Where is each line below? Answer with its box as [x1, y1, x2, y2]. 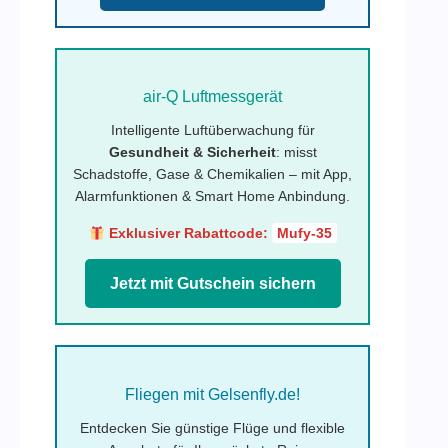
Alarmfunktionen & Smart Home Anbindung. [75, 188, 351, 205]
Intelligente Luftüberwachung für [110, 122, 315, 139]
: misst [275, 144, 317, 161]
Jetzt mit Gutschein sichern [109, 275, 316, 293]
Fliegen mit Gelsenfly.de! [125, 385, 301, 403]
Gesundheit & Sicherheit [108, 144, 276, 161]
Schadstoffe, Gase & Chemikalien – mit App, [73, 166, 353, 183]
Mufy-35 [276, 225, 332, 242]
